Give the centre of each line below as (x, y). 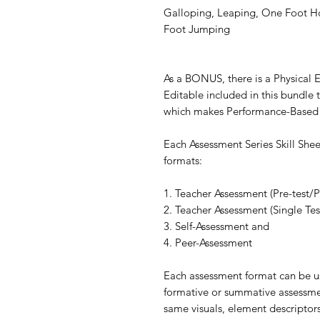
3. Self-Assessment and (218, 226)
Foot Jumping (197, 29)
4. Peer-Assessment (208, 243)
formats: (183, 161)
